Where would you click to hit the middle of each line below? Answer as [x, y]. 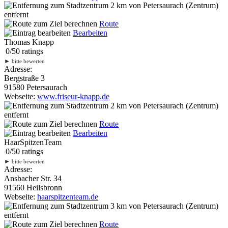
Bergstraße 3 [24, 78]
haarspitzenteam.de [68, 196]
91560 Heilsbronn [33, 187]
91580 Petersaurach [36, 87]
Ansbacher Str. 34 [33, 178]
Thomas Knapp [29, 42]
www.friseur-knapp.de [73, 96]
